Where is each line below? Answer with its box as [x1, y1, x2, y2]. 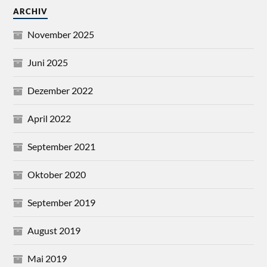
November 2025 [27, 29, 95, 41]
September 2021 [27, 141, 96, 153]
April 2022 [27, 113, 72, 125]
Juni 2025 [27, 57, 69, 69]
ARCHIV [13, 7, 48, 17]
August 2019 [27, 225, 81, 237]
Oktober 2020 [27, 169, 86, 181]
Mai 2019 [27, 253, 67, 265]
